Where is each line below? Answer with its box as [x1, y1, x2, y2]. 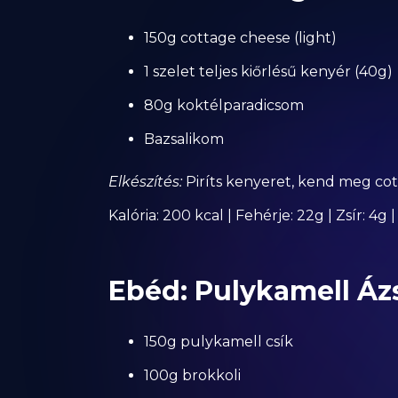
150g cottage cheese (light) [144, 29, 337, 46]
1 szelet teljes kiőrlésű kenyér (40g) [144, 63, 393, 80]
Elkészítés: [108, 173, 182, 190]
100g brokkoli [144, 367, 241, 384]
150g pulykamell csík [144, 333, 293, 350]
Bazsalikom [144, 131, 224, 147]
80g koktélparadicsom [144, 97, 304, 114]
